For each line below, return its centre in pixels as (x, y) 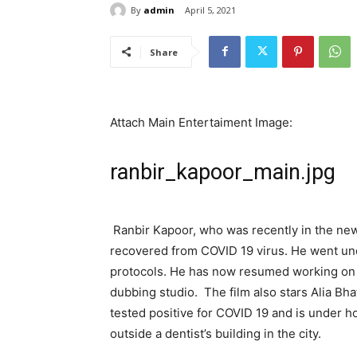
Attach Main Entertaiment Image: (203, 122)
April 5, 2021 (210, 10)
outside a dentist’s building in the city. (216, 333)
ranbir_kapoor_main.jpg (223, 172)
